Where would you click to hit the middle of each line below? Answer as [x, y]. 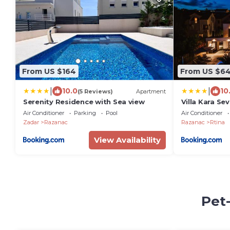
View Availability [127, 140]
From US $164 [49, 71]
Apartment [151, 91]
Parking [85, 113]
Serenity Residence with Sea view [84, 102]
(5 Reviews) [95, 91]
